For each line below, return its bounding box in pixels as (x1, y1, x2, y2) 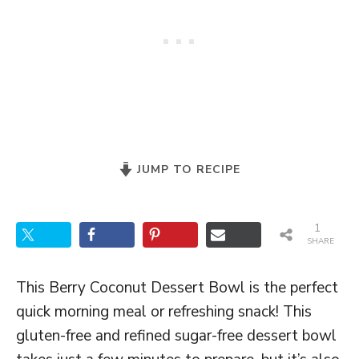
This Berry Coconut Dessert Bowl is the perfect (16, 277, 338, 298)
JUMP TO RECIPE (133, 162, 241, 177)
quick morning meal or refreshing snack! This (16, 301, 312, 322)
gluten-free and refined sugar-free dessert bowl (16, 325, 337, 346)
